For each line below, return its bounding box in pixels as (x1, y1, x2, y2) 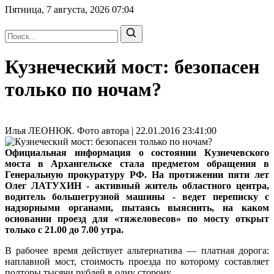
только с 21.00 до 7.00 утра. (5, 224, 124, 235)
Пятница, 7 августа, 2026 (5, 4, 112, 15)
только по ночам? (5, 78, 161, 101)
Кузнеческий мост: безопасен (5, 56, 259, 78)
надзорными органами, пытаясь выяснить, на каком (5, 202, 269, 213)
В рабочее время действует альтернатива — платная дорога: (5, 245, 269, 256)
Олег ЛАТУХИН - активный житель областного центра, (5, 180, 269, 191)
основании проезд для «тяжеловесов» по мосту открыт (5, 213, 269, 224)
